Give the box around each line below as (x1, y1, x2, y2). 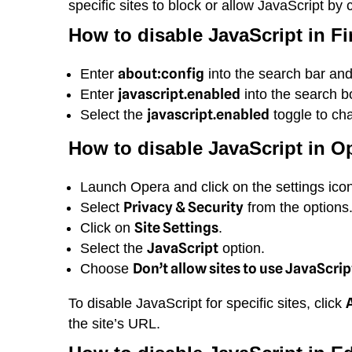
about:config (118, 64, 204, 82)
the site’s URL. (68, 315, 160, 332)
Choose (80, 260, 133, 277)
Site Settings (134, 218, 218, 236)
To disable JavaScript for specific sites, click (68, 295, 346, 311)
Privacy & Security (123, 198, 244, 215)
